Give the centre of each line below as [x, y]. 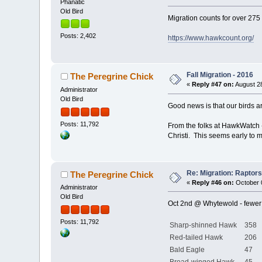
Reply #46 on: [213, 182]
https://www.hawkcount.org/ [211, 38]
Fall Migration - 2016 [220, 75]
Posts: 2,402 [78, 36]
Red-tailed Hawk [203, 238]
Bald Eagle [201, 250]
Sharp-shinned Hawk [205, 225]
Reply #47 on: [213, 85]
